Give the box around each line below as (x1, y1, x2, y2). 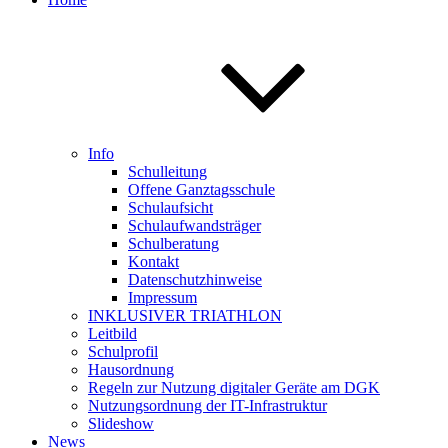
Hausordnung (88, 361, 174, 378)
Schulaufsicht (128, 199, 213, 216)
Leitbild (88, 325, 137, 342)
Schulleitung (128, 163, 207, 180)
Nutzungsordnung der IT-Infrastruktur (88, 397, 327, 414)
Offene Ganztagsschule (128, 181, 275, 198)
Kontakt (128, 253, 179, 270)
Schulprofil (88, 343, 158, 360)
